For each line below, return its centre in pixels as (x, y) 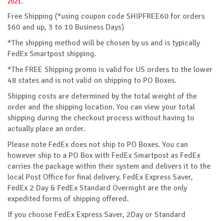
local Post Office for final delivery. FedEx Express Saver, (100, 177)
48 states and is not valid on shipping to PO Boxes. (92, 80)
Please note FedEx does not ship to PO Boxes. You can (98, 144)
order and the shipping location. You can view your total (101, 107)
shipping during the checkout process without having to (101, 118)
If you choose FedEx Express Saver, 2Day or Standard (96, 214)
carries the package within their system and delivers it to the (109, 166)
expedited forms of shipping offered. (68, 199)
